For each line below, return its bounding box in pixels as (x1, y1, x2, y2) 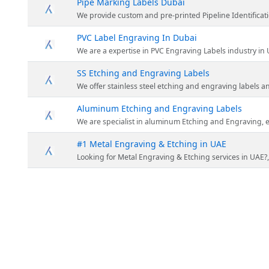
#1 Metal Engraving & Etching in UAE (77, 138, 226, 150)
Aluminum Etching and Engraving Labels (77, 102, 242, 114)
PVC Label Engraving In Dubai (77, 31, 197, 43)
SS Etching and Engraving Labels (77, 67, 210, 79)
